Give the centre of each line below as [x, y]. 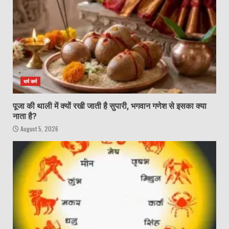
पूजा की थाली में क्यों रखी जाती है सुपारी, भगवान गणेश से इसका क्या [110, 106]
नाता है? [25, 117]
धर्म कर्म [30, 81]
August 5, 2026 [39, 129]
